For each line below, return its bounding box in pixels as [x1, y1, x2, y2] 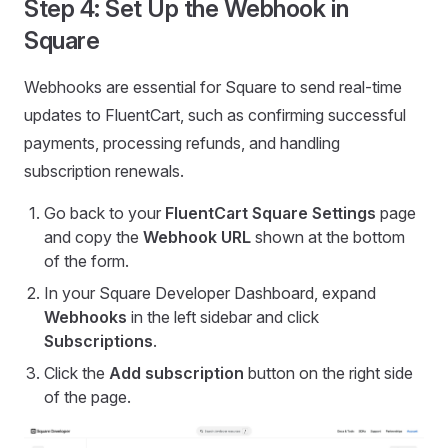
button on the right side [244, 363, 413, 384]
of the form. [44, 251, 129, 272]
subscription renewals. [24, 161, 184, 182]
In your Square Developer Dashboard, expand [44, 283, 376, 304]
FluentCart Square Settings [165, 203, 376, 224]
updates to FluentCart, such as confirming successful [24, 105, 406, 126]
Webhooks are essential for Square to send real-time [24, 77, 402, 98]
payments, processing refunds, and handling [24, 133, 340, 154]
